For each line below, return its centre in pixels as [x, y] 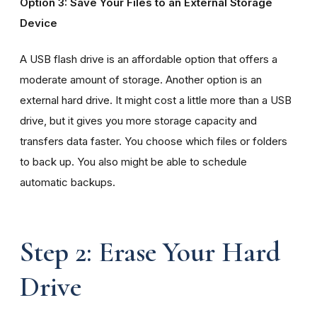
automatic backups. [68, 182]
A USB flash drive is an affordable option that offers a [149, 59]
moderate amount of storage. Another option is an [141, 79]
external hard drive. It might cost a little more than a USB [156, 100]
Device [40, 23]
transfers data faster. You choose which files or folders [154, 141]
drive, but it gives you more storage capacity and [138, 120]
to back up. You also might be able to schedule [133, 161]
